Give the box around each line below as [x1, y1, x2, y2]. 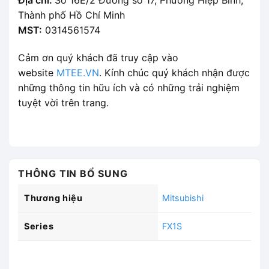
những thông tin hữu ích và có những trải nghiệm [18, 81, 240, 94]
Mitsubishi [162, 192, 204, 203]
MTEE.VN [56, 66, 99, 79]
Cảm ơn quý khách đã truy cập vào [18, 51, 178, 64]
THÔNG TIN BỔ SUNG [18, 167, 128, 180]
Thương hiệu [24, 192, 83, 203]
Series [24, 220, 54, 231]
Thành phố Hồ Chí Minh [18, 9, 125, 22]
